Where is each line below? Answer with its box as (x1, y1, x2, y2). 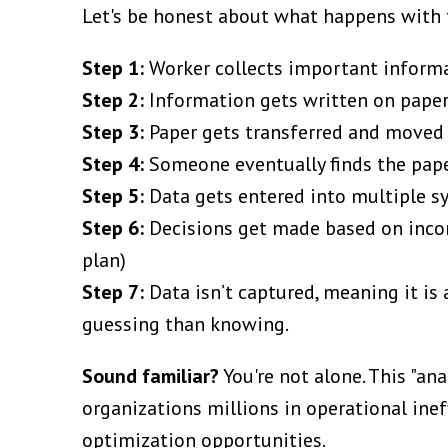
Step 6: (82, 214, 144, 241)
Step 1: (82, 54, 144, 81)
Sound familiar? (82, 362, 219, 389)
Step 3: (82, 118, 144, 145)
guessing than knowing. (82, 310, 289, 337)
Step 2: (82, 86, 144, 113)
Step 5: (82, 182, 144, 209)
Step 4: (82, 150, 144, 177)
